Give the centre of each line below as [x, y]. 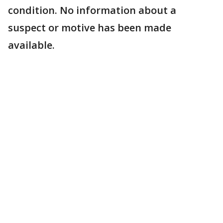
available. [31, 45]
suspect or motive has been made [90, 28]
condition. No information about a [92, 10]
